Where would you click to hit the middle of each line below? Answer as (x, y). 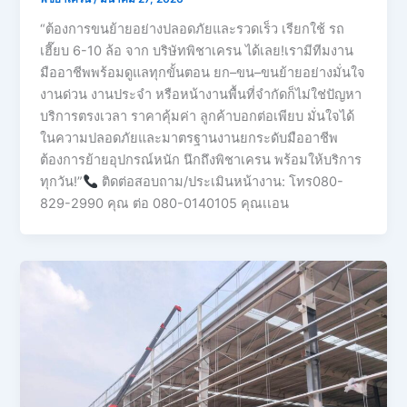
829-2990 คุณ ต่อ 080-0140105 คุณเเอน (165, 204)
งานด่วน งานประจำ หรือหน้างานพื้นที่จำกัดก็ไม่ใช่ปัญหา (201, 95)
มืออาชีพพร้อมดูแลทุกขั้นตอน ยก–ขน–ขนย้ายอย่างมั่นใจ (203, 73)
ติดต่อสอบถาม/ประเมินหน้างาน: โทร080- (220, 182)
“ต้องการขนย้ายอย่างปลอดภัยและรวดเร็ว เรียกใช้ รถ (193, 30)
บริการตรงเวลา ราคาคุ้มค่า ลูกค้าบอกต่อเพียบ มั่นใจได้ (198, 117)
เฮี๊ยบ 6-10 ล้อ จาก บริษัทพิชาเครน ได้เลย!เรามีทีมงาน (197, 51)
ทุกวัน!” (62, 182)
